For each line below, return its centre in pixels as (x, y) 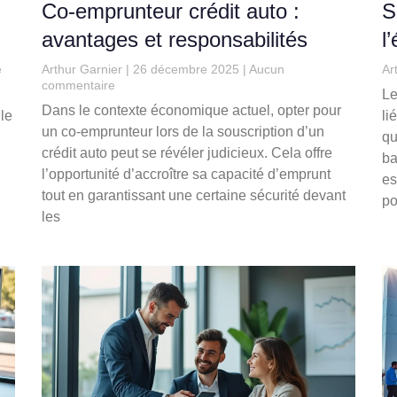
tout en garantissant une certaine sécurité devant (194, 196)
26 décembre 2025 (187, 70)
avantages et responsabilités (175, 40)
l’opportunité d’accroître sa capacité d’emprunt (187, 175)
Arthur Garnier (84, 70)
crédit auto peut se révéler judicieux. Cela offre (187, 153)
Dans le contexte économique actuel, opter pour (192, 111)
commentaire (79, 86)
